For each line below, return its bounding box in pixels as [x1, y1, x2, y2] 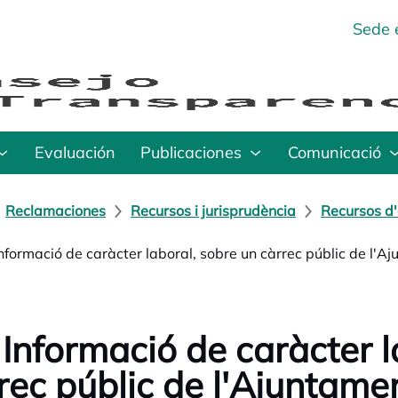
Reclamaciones [5, 202, 106, 219]
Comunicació [288, 142, 381, 163]
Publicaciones [140, 142, 242, 163]
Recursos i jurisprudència [131, 202, 296, 219]
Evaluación [35, 142, 115, 163]
